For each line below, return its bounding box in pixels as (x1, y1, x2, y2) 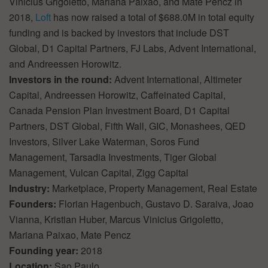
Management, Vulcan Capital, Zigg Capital (9, 166, 188, 180)
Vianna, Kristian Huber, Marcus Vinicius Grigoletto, (9, 212, 223, 227)
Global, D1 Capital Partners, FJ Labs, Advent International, (9, 41, 256, 56)
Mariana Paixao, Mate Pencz (9, 228, 131, 242)
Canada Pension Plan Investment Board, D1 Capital (9, 103, 230, 118)
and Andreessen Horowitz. (9, 57, 121, 71)
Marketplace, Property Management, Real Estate (52, 181, 257, 196)
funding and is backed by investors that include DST (9, 26, 229, 40)
